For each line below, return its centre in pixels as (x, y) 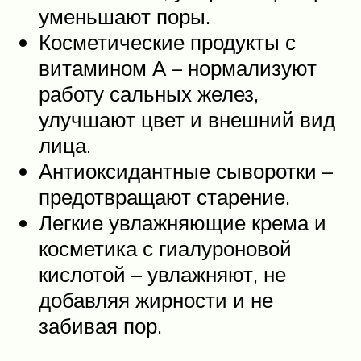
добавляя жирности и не (156, 299)
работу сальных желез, (149, 93)
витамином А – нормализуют (178, 67)
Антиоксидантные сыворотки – (186, 170)
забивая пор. (100, 325)
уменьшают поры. (124, 16)
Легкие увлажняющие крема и (183, 222)
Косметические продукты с (167, 41)
